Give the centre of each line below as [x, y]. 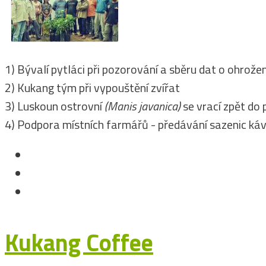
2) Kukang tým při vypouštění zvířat [92, 88]
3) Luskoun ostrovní [55, 106]
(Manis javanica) [142, 106]
